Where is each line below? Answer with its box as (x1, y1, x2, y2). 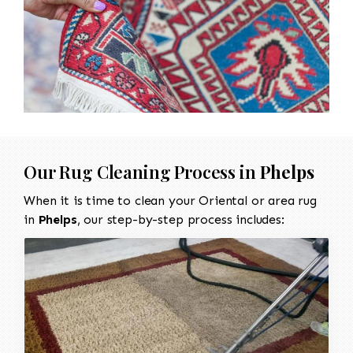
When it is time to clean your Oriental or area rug (24, 192, 317, 208)
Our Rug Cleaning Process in (24, 159, 260, 184)
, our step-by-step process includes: (76, 211, 284, 227)
